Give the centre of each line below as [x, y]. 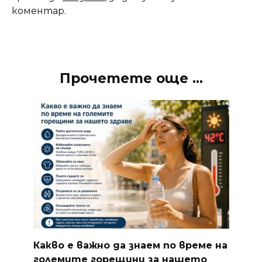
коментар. [39, 11]
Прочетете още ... [131, 79]
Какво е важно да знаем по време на [130, 245]
